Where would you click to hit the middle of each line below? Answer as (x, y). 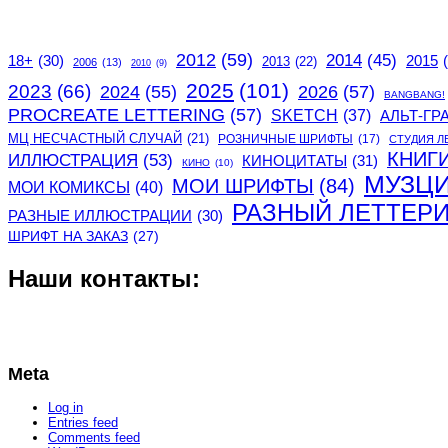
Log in (65, 408)
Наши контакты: (104, 278)
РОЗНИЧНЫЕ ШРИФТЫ (285, 138)
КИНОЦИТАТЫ (294, 160)
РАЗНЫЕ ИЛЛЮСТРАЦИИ (100, 215)
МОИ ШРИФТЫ (243, 185)
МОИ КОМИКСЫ (69, 186)
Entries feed (83, 423)
